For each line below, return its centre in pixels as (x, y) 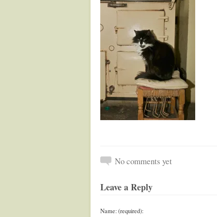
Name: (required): (122, 211)
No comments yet (143, 161)
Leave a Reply (126, 187)
